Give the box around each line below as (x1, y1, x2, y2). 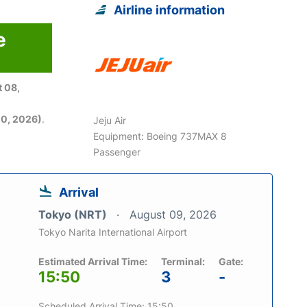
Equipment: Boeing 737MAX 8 (93, 130, 228, 142)
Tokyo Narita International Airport (38, 225, 187, 238)
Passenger (93, 145, 141, 158)
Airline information (114, 2, 225, 17)
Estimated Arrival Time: (38, 255, 147, 267)
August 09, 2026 (130, 207, 217, 221)
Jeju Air (93, 114, 127, 126)
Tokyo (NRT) (38, 207, 110, 221)
